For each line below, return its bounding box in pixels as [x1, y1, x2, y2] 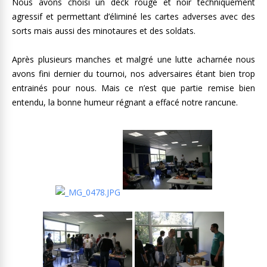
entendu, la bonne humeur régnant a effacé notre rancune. [12, 97, 238, 108]
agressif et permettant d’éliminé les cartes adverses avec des [12, 11, 255, 23]
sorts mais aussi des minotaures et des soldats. [12, 25, 195, 37]
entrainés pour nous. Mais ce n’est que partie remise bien [12, 82, 255, 94]
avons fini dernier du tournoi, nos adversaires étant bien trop [12, 68, 255, 80]
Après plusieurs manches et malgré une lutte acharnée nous [12, 54, 255, 66]
